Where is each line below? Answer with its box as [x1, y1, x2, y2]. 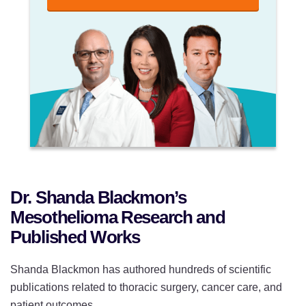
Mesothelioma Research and [10, 207, 225, 228]
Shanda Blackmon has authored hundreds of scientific [10, 264, 271, 276]
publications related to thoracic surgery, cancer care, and [10, 281, 282, 294]
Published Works [10, 227, 140, 248]
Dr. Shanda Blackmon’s [10, 187, 186, 208]
